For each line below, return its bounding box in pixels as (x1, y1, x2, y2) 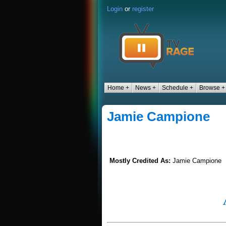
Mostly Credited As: (109, 157, 173, 164)
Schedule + (162, 84, 193, 91)
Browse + (199, 84, 225, 91)
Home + (107, 84, 129, 91)
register (132, 5, 154, 13)
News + (135, 84, 156, 91)
